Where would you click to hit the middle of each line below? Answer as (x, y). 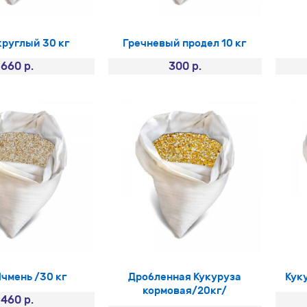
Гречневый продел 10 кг (185, 43)
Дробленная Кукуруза (185, 277)
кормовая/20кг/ (185, 290)
